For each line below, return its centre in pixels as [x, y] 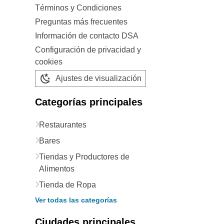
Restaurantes [63, 125]
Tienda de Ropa [67, 185]
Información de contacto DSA [87, 36]
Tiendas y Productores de [84, 157]
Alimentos [57, 169]
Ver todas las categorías [76, 200]
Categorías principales [89, 102]
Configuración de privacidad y [88, 50]
